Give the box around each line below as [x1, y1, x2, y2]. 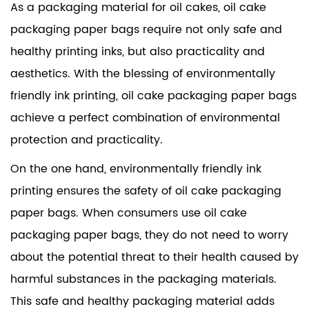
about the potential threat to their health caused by [10, 248, 299, 266]
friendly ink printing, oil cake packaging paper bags [10, 86, 297, 105]
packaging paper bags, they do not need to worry [10, 226, 288, 244]
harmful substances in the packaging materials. [10, 270, 277, 288]
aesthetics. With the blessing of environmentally [10, 64, 275, 83]
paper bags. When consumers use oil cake [10, 203, 247, 222]
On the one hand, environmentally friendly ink [10, 159, 261, 178]
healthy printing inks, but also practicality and [10, 42, 265, 61]
